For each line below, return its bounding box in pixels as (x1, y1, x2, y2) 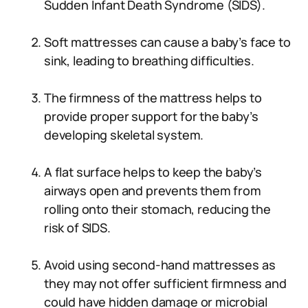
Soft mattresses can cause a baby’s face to (44, 34, 291, 50)
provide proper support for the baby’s (44, 108, 258, 124)
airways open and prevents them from (44, 182, 261, 199)
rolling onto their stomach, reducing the (44, 201, 271, 217)
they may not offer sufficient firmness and (44, 275, 287, 291)
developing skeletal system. (44, 126, 204, 143)
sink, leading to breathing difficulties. (44, 52, 254, 69)
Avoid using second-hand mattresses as (44, 256, 276, 273)
